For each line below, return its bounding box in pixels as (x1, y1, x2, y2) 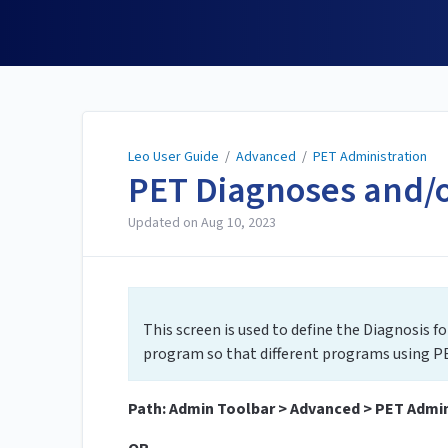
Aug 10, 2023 (201, 213, 276, 234)
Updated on (128, 213, 201, 234)
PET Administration (313, 147, 427, 167)
